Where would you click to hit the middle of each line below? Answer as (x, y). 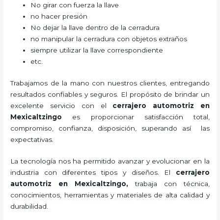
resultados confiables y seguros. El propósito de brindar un (110, 94)
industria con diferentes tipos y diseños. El (93, 173)
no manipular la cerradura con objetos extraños (110, 39)
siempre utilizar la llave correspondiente (97, 50)
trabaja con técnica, (172, 184)
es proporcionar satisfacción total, (136, 117)
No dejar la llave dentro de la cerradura (95, 28)
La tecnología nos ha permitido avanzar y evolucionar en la (110, 161)
